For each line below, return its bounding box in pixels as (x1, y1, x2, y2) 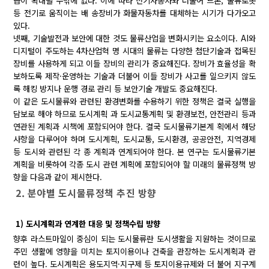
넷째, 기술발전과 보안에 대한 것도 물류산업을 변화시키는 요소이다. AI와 (13, 32, 256, 44)
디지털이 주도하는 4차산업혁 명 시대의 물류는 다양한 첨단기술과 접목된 (13, 44, 256, 56)
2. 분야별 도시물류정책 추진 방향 (16, 185, 157, 200)
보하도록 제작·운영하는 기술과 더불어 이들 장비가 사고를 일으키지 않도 (13, 70, 256, 82)
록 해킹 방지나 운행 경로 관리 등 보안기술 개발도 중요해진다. (13, 82, 218, 94)
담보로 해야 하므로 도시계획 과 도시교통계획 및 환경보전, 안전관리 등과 (13, 107, 256, 119)
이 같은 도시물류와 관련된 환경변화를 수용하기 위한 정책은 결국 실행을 (13, 95, 256, 107)
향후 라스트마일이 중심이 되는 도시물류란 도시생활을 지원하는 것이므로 (13, 232, 256, 244)
